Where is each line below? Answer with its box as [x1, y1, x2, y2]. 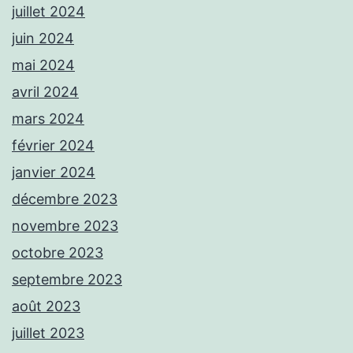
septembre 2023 [12, 271, 122, 288]
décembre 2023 [12, 191, 117, 208]
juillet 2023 [12, 325, 84, 342]
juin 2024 [12, 30, 74, 47]
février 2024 [12, 137, 95, 154]
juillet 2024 [12, 3, 85, 20]
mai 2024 [12, 57, 75, 74]
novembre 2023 [12, 217, 118, 235]
